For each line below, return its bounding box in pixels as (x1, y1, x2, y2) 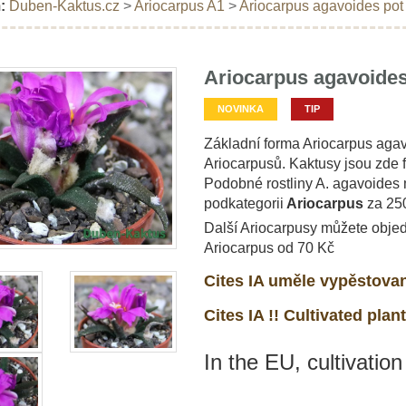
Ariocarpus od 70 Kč (203, 239, 334, 256)
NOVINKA (217, 102, 264, 114)
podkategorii (203, 195, 284, 211)
